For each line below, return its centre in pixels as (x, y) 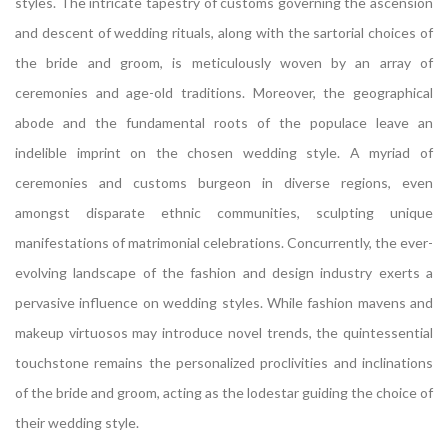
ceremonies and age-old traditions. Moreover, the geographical (224, 93)
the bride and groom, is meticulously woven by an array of (224, 63)
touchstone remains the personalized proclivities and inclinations (224, 363)
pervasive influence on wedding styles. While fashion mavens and (224, 303)
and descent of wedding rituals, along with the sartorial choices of (224, 33)
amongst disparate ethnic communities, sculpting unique (224, 213)
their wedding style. (77, 423)
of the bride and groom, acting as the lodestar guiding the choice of (224, 393)
